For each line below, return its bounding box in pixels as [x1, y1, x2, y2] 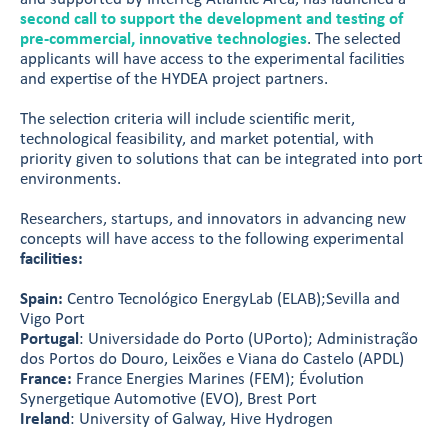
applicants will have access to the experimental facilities [20, 51, 405, 68]
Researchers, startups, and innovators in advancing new [20, 211, 406, 228]
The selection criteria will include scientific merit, [20, 111, 355, 128]
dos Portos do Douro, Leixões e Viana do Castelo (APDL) [20, 351, 404, 368]
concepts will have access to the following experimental [20, 231, 404, 248]
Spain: [20, 291, 63, 308]
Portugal [20, 331, 79, 348]
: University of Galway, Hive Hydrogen [70, 411, 333, 428]
